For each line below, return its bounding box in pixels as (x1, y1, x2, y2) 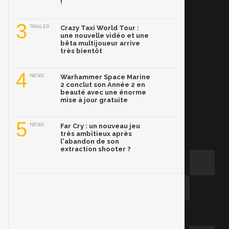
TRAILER (30, 24, 49, 29)
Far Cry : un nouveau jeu (60, 122, 140, 130)
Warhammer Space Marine (60, 73, 150, 81)
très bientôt (60, 47, 102, 55)
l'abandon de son (60, 138, 119, 145)
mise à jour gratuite (60, 96, 128, 104)
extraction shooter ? (60, 145, 131, 153)
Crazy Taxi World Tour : (60, 24, 139, 32)
